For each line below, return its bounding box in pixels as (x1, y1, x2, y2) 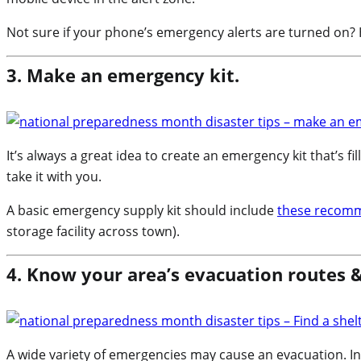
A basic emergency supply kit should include (6, 201, 277, 220)
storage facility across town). (6, 222, 180, 241)
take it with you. (6, 168, 102, 186)
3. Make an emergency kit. (6, 63, 239, 88)
